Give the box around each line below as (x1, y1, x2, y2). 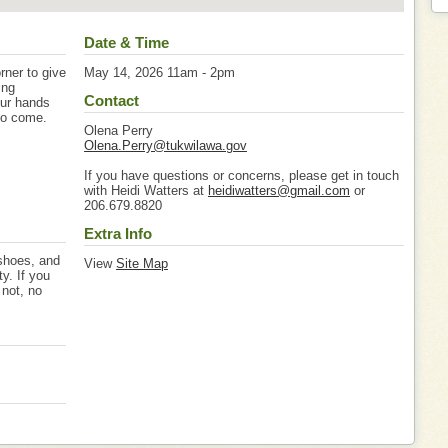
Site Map (116, 256, 168, 271)
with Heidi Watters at (84, 183, 208, 198)
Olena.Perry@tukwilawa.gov (84, 138, 247, 153)
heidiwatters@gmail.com (208, 183, 350, 198)
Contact (84, 92, 139, 109)
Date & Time (84, 34, 169, 51)
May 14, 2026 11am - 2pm (84, 65, 235, 80)
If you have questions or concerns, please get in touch (84, 168, 399, 183)
